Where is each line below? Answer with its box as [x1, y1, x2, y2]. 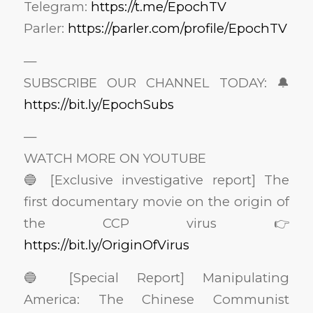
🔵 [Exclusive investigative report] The [23, 172, 290, 189]
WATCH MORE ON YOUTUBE [23, 150, 206, 167]
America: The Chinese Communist [23, 291, 290, 307]
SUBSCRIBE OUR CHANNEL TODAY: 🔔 [23, 74, 290, 91]
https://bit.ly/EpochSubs [23, 96, 174, 112]
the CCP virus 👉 [23, 215, 290, 232]
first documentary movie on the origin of [23, 194, 290, 210]
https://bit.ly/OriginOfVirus [23, 237, 189, 254]
